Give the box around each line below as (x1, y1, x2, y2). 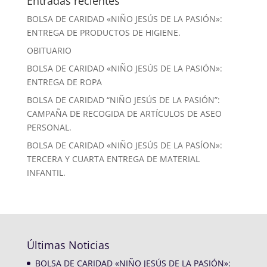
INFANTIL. (26, 167, 66, 178)
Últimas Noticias (26, 238, 110, 252)
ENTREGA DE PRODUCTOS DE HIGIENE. (26, 27, 181, 38)
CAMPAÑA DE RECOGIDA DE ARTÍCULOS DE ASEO (26, 108, 222, 119)
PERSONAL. (26, 122, 72, 133)
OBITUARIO (26, 45, 72, 56)
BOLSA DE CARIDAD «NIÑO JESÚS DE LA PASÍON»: (26, 139, 222, 151)
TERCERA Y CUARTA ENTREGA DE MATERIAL (26, 153, 200, 164)
